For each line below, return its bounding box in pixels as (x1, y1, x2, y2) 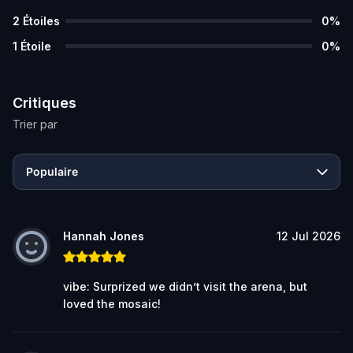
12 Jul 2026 (277, 229, 340, 243)
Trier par (13, 117, 58, 131)
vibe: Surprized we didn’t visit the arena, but (63, 279, 307, 293)
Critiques (13, 94, 76, 111)
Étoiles (23, 13, 60, 28)
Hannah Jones (63, 229, 144, 243)
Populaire (26, 164, 78, 178)
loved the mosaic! (63, 296, 161, 310)
